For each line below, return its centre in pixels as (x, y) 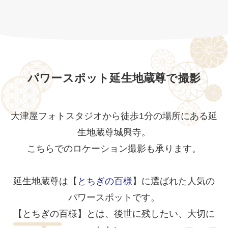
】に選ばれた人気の (174, 181)
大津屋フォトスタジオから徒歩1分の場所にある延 (114, 116)
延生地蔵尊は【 (45, 181)
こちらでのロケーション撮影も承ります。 (114, 148)
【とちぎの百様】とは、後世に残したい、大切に (114, 213)
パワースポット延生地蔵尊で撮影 (114, 78)
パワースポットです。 (114, 197)
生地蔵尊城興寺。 (114, 132)
